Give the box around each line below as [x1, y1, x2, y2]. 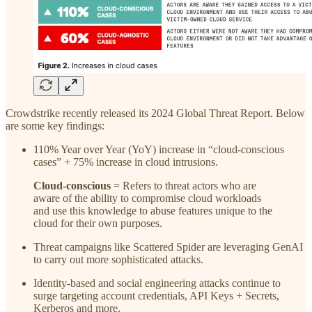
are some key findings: [6, 120, 104, 132]
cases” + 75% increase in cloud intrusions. [33, 156, 218, 169]
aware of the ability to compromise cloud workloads [33, 192, 261, 205]
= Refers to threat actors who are [111, 180, 256, 192]
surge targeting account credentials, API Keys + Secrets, [33, 290, 279, 302]
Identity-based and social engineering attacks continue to [33, 277, 281, 290]
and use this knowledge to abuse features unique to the [33, 205, 272, 217]
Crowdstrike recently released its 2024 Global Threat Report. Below [6, 107, 305, 120]
